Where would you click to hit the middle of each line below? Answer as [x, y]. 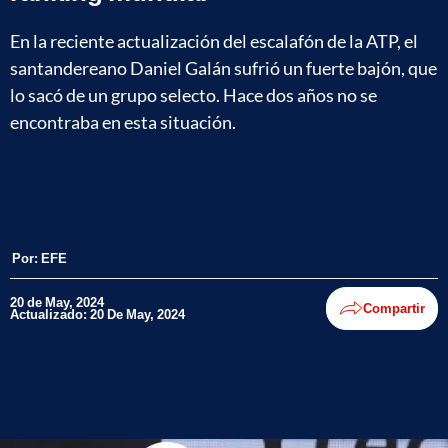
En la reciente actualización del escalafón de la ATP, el [214, 40]
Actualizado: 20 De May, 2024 [97, 314]
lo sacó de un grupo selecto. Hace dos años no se [193, 94]
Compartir [394, 308]
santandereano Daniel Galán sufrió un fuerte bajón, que [223, 67]
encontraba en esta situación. [123, 121]
